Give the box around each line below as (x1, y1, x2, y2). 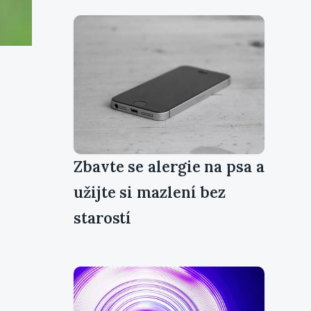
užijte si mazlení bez (74, 182, 226, 202)
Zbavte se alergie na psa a (74, 156, 264, 176)
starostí (74, 208, 132, 228)
